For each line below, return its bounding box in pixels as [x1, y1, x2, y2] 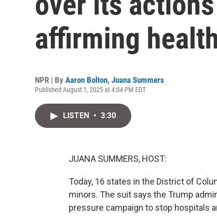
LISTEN [63, 111, 91, 120]
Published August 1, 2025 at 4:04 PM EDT [35, 86, 146, 93]
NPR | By [35, 75, 65, 85]
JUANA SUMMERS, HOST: [69, 154, 167, 164]
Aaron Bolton [65, 75, 108, 85]
